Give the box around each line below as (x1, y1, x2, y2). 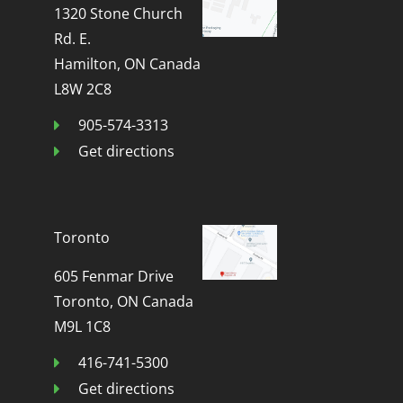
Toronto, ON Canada (53, 291, 193, 311)
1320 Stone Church (53, 3, 183, 23)
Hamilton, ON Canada (53, 53, 201, 74)
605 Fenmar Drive (53, 265, 174, 286)
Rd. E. (53, 28, 91, 49)
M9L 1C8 (53, 316, 111, 336)
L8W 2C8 (53, 78, 112, 99)
